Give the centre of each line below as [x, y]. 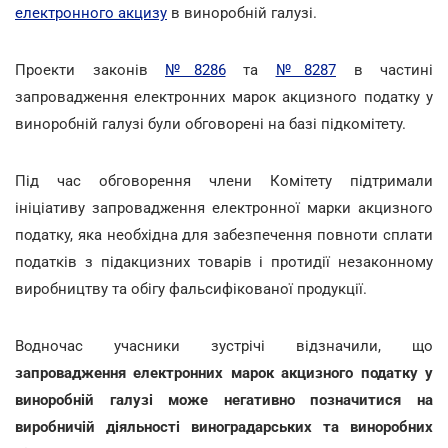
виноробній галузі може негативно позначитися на [224, 399]
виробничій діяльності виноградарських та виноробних [224, 426]
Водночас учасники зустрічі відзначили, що [224, 345]
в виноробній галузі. [242, 12]
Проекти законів [90, 69]
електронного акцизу [91, 12]
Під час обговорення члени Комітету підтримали [224, 180]
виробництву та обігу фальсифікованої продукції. [191, 288]
